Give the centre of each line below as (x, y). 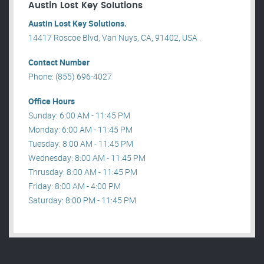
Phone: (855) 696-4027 (70, 77)
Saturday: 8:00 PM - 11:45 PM (82, 200)
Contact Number (59, 62)
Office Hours (52, 101)
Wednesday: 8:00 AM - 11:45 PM (87, 158)
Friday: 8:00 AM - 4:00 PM (75, 186)
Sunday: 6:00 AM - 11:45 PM (79, 115)
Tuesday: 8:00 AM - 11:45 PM (81, 144)
